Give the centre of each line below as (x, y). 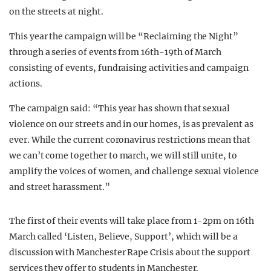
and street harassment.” (60, 187)
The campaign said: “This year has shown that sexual (120, 108)
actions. (26, 83)
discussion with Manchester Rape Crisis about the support (130, 252)
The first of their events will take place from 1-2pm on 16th (132, 221)
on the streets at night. (56, 11)
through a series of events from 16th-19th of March (116, 52)
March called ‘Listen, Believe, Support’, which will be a (123, 237)
